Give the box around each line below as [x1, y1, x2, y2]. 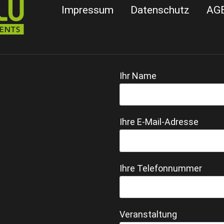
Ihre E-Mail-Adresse [119, 116, 198, 127]
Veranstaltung [119, 209, 177, 220]
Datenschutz [130, 4, 189, 16]
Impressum [61, 4, 114, 16]
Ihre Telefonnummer [119, 162, 202, 173]
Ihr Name [119, 70, 156, 81]
